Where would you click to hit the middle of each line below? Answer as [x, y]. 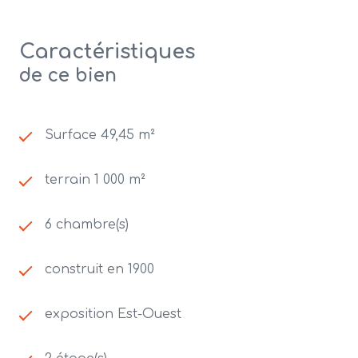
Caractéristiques [107, 52]
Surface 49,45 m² [100, 135]
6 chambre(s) [87, 225]
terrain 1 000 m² [95, 180]
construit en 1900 [99, 270]
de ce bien [68, 76]
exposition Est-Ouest [113, 314]
